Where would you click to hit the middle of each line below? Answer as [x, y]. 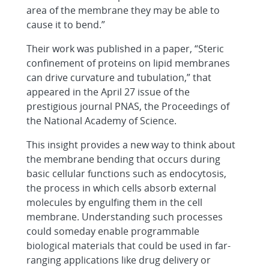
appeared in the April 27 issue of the [108, 92]
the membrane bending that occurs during [123, 159]
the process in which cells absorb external [121, 188]
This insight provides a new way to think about [131, 145]
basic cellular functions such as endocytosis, [126, 174]
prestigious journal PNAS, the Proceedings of [128, 106]
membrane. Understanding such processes [125, 217]
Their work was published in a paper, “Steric [125, 49]
